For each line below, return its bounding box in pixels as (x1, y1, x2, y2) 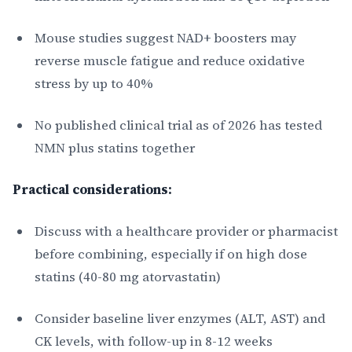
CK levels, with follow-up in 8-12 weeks (35, 332, 273, 350)
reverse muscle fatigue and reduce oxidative (35, 51, 305, 70)
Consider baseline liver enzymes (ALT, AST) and (35, 309, 325, 328)
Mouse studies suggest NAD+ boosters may (35, 28, 296, 47)
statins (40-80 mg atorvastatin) (35, 267, 221, 286)
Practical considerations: (13, 180, 172, 199)
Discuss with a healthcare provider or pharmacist (35, 222, 338, 240)
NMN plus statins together (35, 138, 195, 157)
